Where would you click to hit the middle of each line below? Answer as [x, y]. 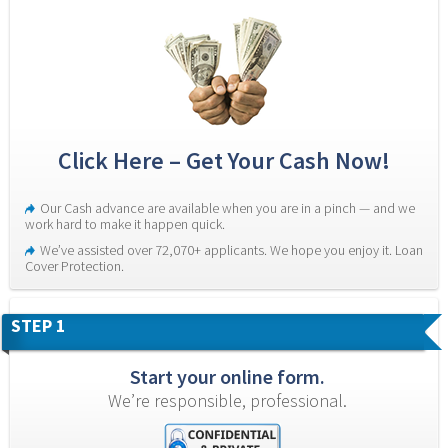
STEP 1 [38, 325]
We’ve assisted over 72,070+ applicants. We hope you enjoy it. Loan [231, 249]
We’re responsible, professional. [227, 400]
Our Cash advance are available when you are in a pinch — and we [227, 207]
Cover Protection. [74, 265]
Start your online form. [227, 376]
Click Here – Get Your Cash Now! [224, 160]
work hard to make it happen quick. [125, 223]
